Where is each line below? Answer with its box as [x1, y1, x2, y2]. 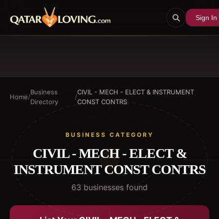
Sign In [196, 13, 217, 22]
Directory [30, 98, 58, 106]
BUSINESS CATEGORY [65, 131, 154, 138]
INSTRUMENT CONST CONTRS [13, 162, 206, 177]
